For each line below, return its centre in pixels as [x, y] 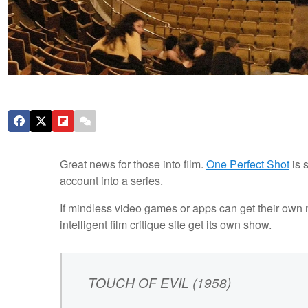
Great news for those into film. [133, 164]
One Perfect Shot [247, 164]
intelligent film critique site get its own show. [165, 225]
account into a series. [111, 181]
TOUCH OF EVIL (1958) [159, 282]
